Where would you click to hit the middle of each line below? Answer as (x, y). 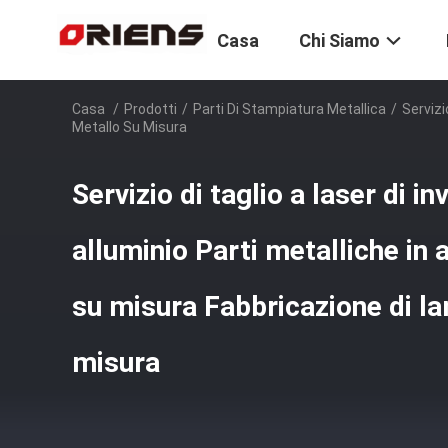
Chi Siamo (339, 41)
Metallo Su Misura (129, 127)
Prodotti (150, 109)
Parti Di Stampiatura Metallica (289, 109)
